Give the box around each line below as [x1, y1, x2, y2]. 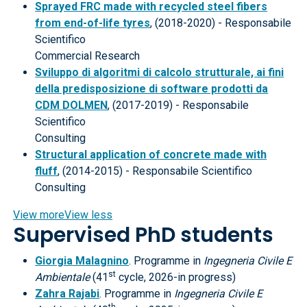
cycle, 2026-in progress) [116, 271, 236, 284]
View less [64, 208, 113, 221]
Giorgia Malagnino [35, 254, 130, 267]
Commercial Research [35, 49, 140, 62]
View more [13, 208, 65, 221]
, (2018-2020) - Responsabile [150, 16, 292, 29]
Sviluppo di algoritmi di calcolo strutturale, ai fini [35, 66, 284, 79]
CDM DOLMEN [35, 99, 108, 112]
